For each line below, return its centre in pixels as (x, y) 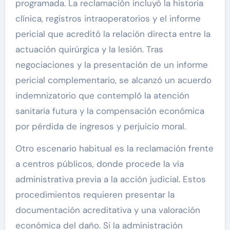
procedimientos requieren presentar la (95, 194)
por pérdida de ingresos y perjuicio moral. (100, 126)
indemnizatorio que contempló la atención (102, 95)
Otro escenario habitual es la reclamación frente (114, 148)
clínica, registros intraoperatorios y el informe (108, 18)
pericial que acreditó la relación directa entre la (113, 34)
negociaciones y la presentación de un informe (111, 64)
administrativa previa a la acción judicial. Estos (110, 179)
